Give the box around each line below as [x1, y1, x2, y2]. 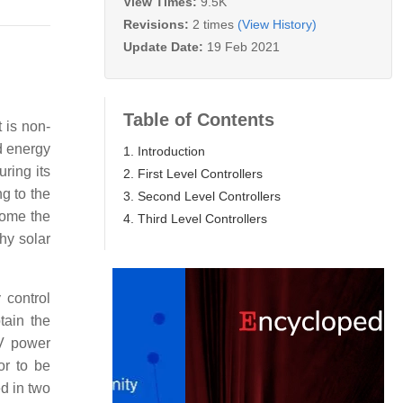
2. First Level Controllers [123, 166, 263, 181]
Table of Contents [123, 109, 274, 130]
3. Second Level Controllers [123, 188, 281, 203]
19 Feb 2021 [207, 39, 280, 54]
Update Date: [123, 39, 207, 54]
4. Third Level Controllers [123, 210, 267, 226]
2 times [193, 16, 234, 31]
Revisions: [123, 16, 193, 31]
